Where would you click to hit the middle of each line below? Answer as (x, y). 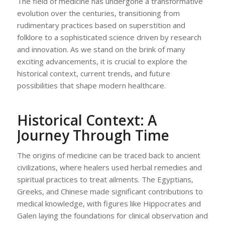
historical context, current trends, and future (93, 74)
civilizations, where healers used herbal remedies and (109, 167)
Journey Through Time (93, 135)
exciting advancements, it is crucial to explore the (102, 62)
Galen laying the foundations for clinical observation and (112, 215)
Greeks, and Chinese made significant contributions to (110, 191)
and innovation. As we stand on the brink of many (101, 49)
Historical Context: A (87, 120)
